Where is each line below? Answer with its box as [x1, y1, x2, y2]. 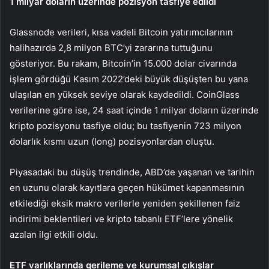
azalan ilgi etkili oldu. [10, 229, 98, 241]
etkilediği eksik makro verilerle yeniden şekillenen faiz [10, 198, 240, 210]
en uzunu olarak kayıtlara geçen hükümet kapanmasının [10, 182, 244, 194]
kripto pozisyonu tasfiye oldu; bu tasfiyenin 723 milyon [10, 120, 241, 132]
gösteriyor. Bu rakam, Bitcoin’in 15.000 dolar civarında [10, 58, 237, 70]
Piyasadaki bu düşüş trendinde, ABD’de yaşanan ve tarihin [10, 166, 255, 178]
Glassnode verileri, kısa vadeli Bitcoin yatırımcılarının [10, 26, 233, 38]
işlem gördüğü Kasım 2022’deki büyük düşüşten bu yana [10, 73, 248, 85]
